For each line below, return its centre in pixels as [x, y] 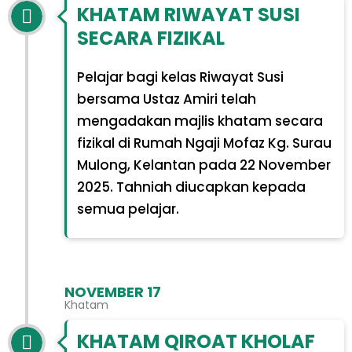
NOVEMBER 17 [113, 292]
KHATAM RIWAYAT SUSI [188, 15]
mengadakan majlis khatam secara [200, 121]
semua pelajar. [128, 209]
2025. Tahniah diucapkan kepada [191, 187]
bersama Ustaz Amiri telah [166, 99]
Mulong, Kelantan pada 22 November [203, 165]
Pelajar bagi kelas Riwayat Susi [180, 77]
